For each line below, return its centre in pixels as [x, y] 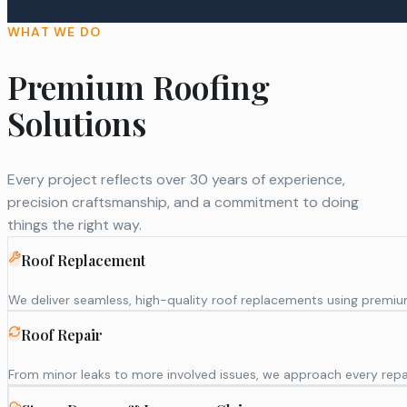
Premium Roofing [139, 87]
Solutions [77, 123]
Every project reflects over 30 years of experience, [176, 179]
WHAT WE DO [54, 32]
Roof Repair [62, 334]
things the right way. [74, 224]
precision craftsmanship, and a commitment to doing [183, 202]
